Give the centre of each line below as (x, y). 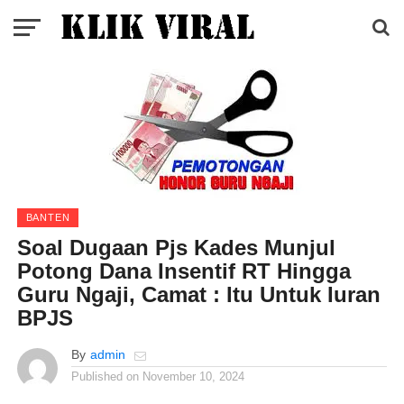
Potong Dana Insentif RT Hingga (184, 271)
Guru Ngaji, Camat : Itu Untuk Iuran (198, 294)
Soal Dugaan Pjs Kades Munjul (176, 248)
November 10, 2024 (193, 376)
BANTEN (48, 217)
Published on (105, 376)
